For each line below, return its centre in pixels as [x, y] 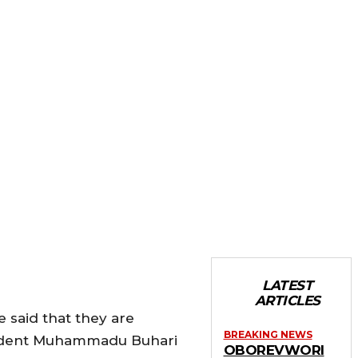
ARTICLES [287, 300]
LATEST [288, 285]
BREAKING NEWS [268, 334]
